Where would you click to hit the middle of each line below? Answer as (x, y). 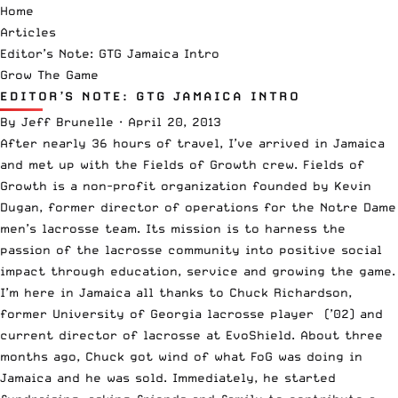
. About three (337, 334)
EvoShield (259, 334)
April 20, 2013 (175, 121)
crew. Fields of (310, 164)
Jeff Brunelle (68, 121)
